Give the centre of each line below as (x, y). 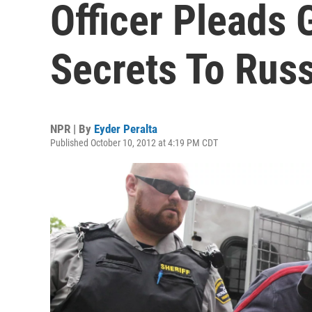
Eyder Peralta (126, 129)
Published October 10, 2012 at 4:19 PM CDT (134, 143)
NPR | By (72, 129)
